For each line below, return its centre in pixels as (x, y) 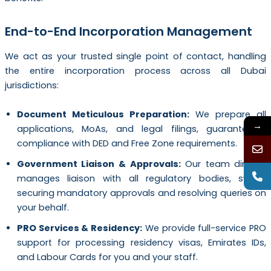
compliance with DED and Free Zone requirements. (127, 143)
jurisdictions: (31, 86)
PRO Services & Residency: (80, 228)
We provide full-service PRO (204, 228)
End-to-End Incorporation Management (128, 32)
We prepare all (228, 114)
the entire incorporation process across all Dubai (135, 71)
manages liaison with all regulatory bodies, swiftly (142, 178)
